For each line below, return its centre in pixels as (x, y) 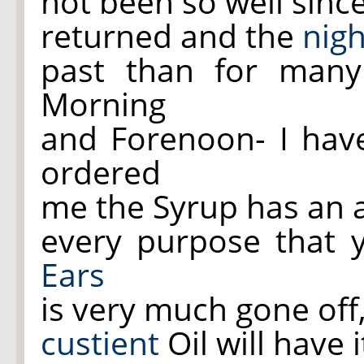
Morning (103, 104)
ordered (101, 172)
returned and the (171, 35)
